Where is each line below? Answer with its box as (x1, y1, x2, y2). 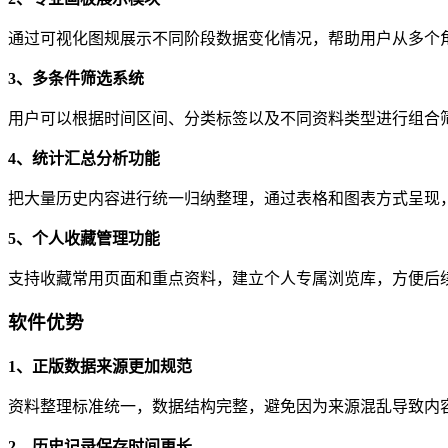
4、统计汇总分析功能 (8, 149, 160, 167)
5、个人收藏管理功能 (8, 229, 160, 247)
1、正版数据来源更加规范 (8, 358, 192, 376)
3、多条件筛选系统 (8, 69, 144, 87)
